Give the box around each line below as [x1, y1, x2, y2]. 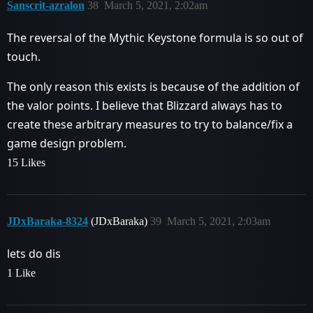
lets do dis [7, 245, 61, 261]
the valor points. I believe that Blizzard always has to [7, 97, 282, 113]
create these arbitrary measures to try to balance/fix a [7, 116, 293, 132]
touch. [7, 48, 41, 64]
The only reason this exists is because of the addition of [7, 78, 300, 94]
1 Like [7, 266, 36, 279]
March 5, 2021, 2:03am [167, 214, 270, 227]
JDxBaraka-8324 [7, 214, 88, 227]
